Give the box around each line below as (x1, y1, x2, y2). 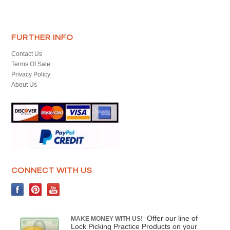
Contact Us (11, 50, 43, 57)
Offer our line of (147, 214, 198, 222)
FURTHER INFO (11, 33, 74, 42)
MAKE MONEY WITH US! (71, 215, 143, 222)
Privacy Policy (11, 71, 51, 78)
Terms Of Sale (11, 61, 51, 68)
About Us (11, 81, 37, 88)
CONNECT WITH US (11, 166, 93, 175)
